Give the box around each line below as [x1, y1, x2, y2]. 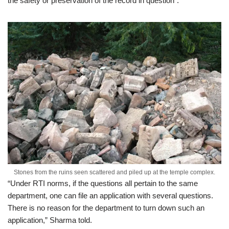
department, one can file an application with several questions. [8, 191, 213, 200]
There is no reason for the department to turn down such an [8, 203, 204, 213]
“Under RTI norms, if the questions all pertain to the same [8, 179, 198, 188]
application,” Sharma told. [8, 216, 92, 225]
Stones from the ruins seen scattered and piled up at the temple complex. [14, 169, 215, 176]
